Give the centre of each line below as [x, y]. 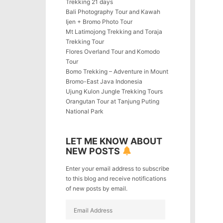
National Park [85, 111]
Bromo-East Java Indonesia [104, 81]
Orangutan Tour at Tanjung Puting [112, 101]
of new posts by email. [97, 189]
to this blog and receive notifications [116, 179]
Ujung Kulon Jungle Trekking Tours [114, 91]
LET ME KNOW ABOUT [114, 141]
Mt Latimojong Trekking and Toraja [114, 32]
